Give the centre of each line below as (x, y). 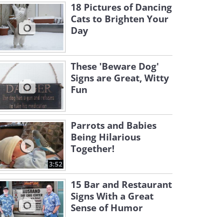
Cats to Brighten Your (120, 19)
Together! (93, 149)
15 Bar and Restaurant (121, 185)
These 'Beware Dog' (115, 66)
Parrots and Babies (114, 125)
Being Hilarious (106, 137)
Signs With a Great (112, 196)
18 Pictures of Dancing (121, 7)
